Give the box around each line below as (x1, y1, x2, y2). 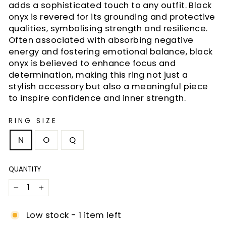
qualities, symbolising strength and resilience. (9, 23, 208, 34)
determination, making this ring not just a (9, 69, 188, 81)
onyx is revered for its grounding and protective (9, 11, 215, 23)
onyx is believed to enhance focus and (9, 58, 176, 69)
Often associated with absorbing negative (9, 34, 194, 46)
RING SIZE (9, 116, 58, 126)
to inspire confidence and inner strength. (9, 92, 186, 104)
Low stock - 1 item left (26, 209, 122, 221)
